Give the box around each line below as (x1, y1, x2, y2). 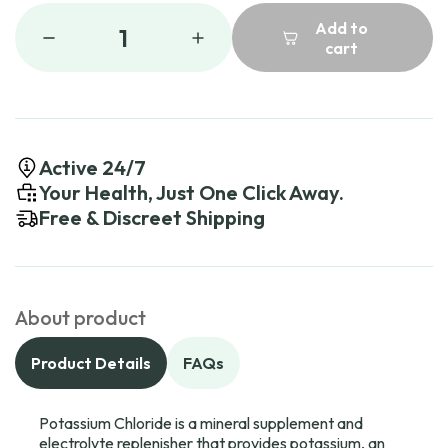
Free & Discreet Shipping (39, 205, 265, 230)
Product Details (31, 353, 151, 373)
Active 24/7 (39, 155, 146, 180)
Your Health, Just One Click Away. (39, 180, 344, 205)
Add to (314, 17, 368, 38)
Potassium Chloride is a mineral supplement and (39, 413, 363, 433)
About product (15, 305, 146, 330)
